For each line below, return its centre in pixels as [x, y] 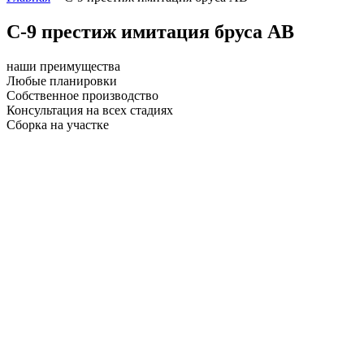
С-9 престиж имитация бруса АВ [150, 31]
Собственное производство [82, 95]
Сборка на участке [58, 124]
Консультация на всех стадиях [90, 110]
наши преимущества [63, 66]
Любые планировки [62, 80]
